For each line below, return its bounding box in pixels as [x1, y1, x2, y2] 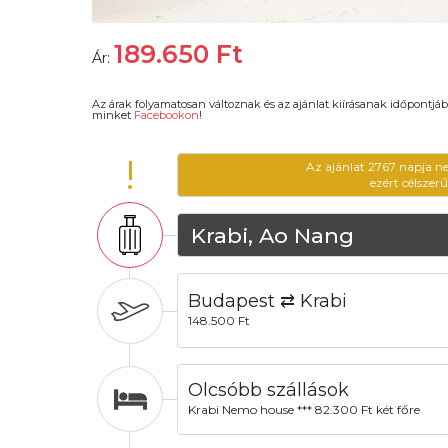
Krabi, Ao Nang [190, 222, 354, 248]
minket [92, 108, 134, 123]
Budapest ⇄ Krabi [187, 289, 347, 312]
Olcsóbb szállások [187, 378, 349, 401]
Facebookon [134, 108, 199, 123]
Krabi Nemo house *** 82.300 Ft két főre [187, 401, 420, 417]
